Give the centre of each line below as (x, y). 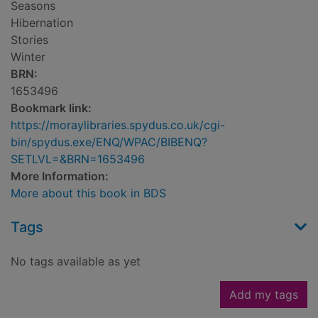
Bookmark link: (51, 108)
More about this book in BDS (88, 193)
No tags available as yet (76, 262)
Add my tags (264, 295)
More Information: (60, 176)
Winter (28, 57)
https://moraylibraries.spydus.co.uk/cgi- (118, 125)
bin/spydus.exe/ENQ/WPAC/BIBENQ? (109, 142)
